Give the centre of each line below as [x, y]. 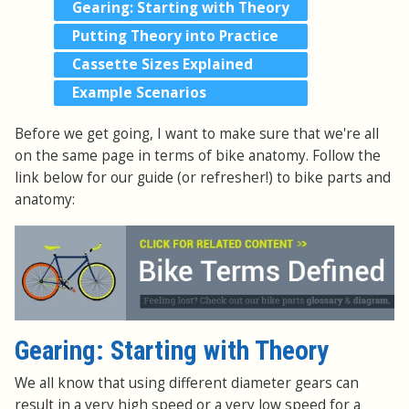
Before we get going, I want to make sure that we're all [197, 134]
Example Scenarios [139, 93]
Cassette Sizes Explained [163, 65]
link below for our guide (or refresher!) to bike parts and [203, 178]
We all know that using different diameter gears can [187, 383]
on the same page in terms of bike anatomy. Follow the [198, 156]
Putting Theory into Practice [175, 37]
